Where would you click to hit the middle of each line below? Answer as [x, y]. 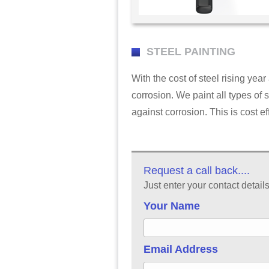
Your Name [171, 206]
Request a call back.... [196, 171]
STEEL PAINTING [191, 52]
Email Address [180, 249]
